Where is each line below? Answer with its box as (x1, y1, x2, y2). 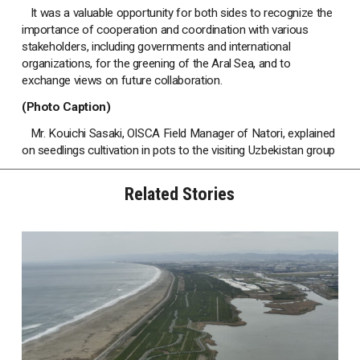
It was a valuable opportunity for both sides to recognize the (21, 6, 333, 21)
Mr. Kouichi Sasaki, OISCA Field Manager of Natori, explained (21, 126, 335, 141)
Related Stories (125, 183, 235, 205)
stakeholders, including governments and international (21, 39, 291, 55)
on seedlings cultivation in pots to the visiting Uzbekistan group (21, 143, 336, 158)
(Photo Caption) (21, 100, 111, 115)
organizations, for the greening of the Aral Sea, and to (21, 56, 291, 72)
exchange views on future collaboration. (21, 73, 223, 88)
